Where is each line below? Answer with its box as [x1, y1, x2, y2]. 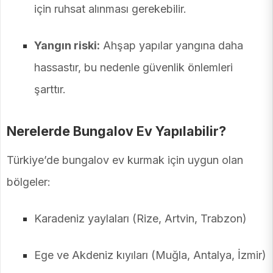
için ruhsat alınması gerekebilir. [34, 2, 186, 16]
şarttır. [34, 83, 66, 96]
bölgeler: [7, 175, 51, 189]
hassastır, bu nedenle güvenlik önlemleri [34, 61, 233, 74]
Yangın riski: [34, 39, 100, 52]
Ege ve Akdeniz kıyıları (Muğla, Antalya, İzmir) [34, 249, 266, 262]
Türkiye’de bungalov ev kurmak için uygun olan [7, 154, 243, 167]
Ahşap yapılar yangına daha [100, 39, 243, 52]
